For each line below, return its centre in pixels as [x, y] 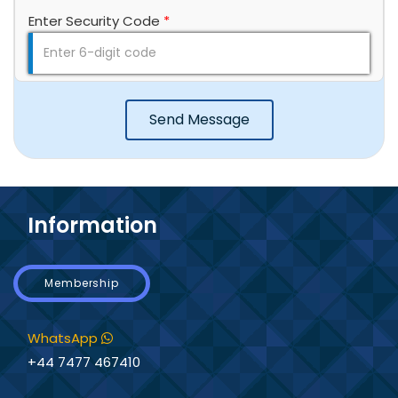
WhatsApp [64, 338]
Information [92, 225]
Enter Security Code [96, 20]
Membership [82, 283]
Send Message [199, 119]
